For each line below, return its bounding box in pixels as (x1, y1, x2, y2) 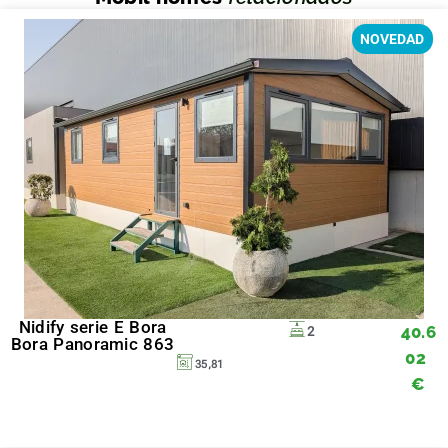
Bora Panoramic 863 (10, 334, 175, 354)
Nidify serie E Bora (18, 317, 167, 337)
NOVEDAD (360, 30, 425, 47)
